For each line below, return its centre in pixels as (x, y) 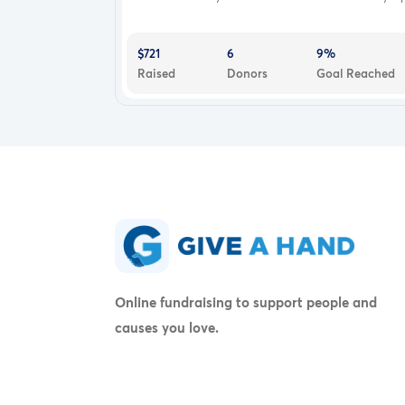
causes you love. (167, 328)
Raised (156, 73)
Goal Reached (355, 73)
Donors (247, 73)
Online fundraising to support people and (246, 302)
